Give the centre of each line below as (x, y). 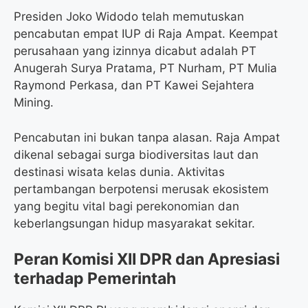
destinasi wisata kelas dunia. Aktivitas (119, 172)
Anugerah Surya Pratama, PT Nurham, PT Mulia (145, 68)
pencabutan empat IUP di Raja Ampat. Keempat (146, 34)
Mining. (34, 103)
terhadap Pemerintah (95, 279)
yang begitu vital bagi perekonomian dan (126, 206)
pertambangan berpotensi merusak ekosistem (141, 189)
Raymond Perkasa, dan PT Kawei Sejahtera (134, 86)
